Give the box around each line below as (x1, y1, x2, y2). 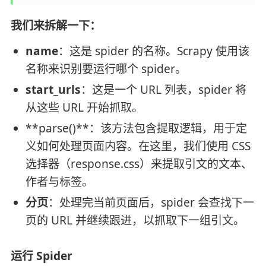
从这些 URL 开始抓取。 (25, 99, 143, 115)
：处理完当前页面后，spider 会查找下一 (47, 194, 254, 210)
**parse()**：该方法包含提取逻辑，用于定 (25, 120, 247, 136)
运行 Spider (10, 248, 72, 264)
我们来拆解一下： (10, 17, 101, 33)
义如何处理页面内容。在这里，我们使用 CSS (25, 138, 251, 154)
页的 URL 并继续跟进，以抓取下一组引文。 (25, 212, 245, 228)
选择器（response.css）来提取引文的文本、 (25, 156, 252, 172)
